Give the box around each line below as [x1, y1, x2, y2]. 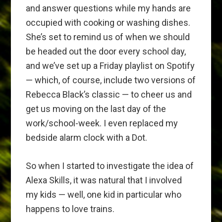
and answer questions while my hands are [26, 3, 191, 14]
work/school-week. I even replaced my [26, 118, 178, 129]
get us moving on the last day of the [26, 104, 166, 114]
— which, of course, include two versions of [26, 75, 196, 86]
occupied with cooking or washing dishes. [26, 17, 191, 28]
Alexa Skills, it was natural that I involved [26, 175, 182, 186]
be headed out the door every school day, [26, 46, 186, 57]
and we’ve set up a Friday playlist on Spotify [26, 60, 195, 71]
